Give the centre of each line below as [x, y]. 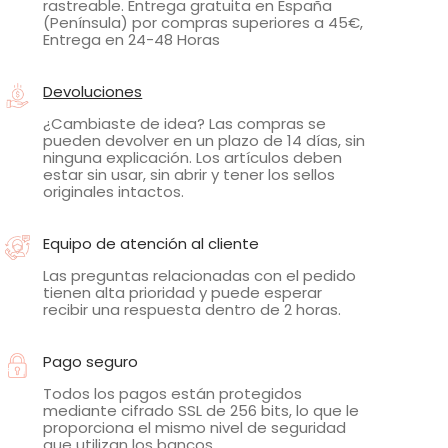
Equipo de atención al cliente [151, 244]
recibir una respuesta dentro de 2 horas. [192, 310]
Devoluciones [93, 92]
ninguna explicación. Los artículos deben [193, 158]
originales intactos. [114, 192]
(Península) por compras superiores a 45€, [203, 23]
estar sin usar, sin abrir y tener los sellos [189, 175]
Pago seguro [91, 362]
